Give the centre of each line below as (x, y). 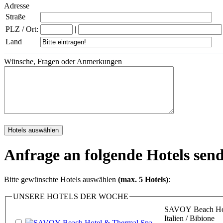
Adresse (17, 5)
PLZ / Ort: (22, 29)
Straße (15, 16)
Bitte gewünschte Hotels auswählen (61, 179)
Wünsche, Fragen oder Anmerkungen (63, 61)
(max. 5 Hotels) (143, 179)
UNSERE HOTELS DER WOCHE (71, 196)
